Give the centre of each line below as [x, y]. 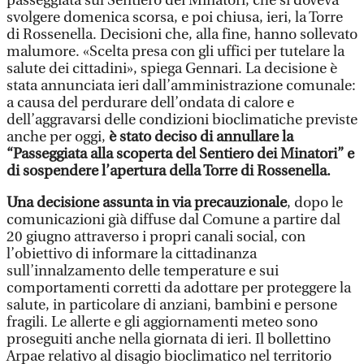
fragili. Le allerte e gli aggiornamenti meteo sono [162, 322]
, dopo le [315, 203]
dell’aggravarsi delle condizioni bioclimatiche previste [182, 120]
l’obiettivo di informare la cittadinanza [132, 254]
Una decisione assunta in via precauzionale [147, 203]
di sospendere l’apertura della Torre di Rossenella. [169, 171]
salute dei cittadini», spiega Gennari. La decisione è [172, 69]
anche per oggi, [58, 137]
